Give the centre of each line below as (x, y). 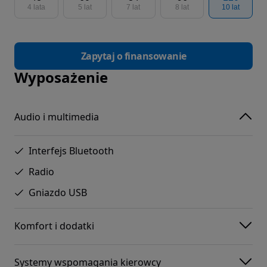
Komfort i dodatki (54, 226)
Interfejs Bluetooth (71, 150)
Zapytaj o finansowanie (133, 56)
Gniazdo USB (58, 192)
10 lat (231, 7)
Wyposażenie (61, 77)
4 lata (36, 7)
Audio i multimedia (57, 117)
